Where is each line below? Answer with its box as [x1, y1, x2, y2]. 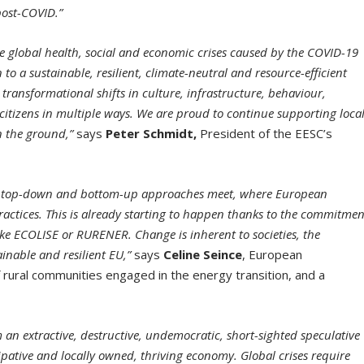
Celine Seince [163, 246, 243, 263]
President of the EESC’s [197, 125, 333, 142]
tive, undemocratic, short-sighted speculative [120, 327, 361, 344]
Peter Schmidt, [106, 125, 197, 142]
